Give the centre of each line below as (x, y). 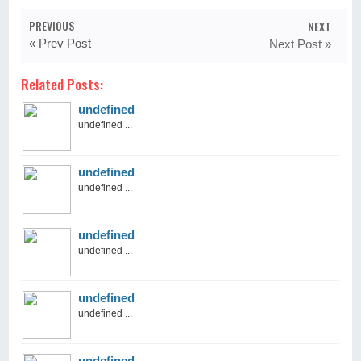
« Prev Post (60, 43)
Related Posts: (62, 83)
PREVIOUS (52, 25)
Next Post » (300, 44)
